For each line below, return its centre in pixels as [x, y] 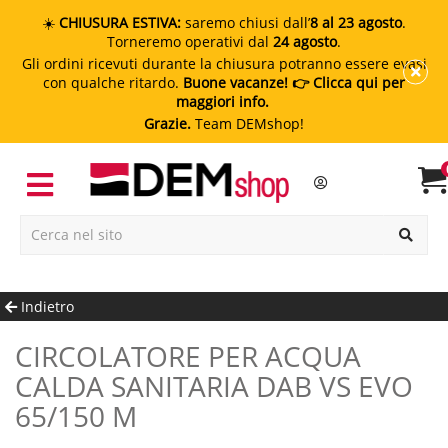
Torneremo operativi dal [190, 41]
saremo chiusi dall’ [245, 22]
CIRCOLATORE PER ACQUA [24, 355]
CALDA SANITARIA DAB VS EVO [214, 385]
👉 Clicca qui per [346, 82]
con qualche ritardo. [113, 82]
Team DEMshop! [247, 123]
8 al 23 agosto [356, 22]
